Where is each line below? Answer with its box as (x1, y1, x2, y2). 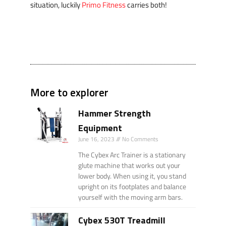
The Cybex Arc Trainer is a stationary (78, 149, 186, 160)
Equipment (78, 121, 123, 135)
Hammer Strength (78, 106, 151, 121)
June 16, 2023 (78, 134, 117, 144)
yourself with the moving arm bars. (78, 192, 183, 203)
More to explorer (30, 84, 108, 101)
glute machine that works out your (78, 160, 181, 171)
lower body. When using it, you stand (78, 171, 187, 182)
